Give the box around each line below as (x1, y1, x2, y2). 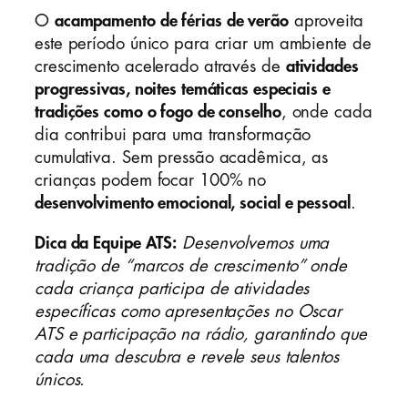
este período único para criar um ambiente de (35, 36, 372, 53)
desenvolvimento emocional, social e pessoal (35, 195, 351, 212)
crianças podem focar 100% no (35, 172, 267, 189)
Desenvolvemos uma (182, 234, 330, 251)
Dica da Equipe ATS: (35, 234, 178, 251)
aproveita (288, 13, 363, 30)
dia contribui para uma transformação (35, 127, 311, 144)
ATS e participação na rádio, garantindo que (35, 325, 367, 342)
